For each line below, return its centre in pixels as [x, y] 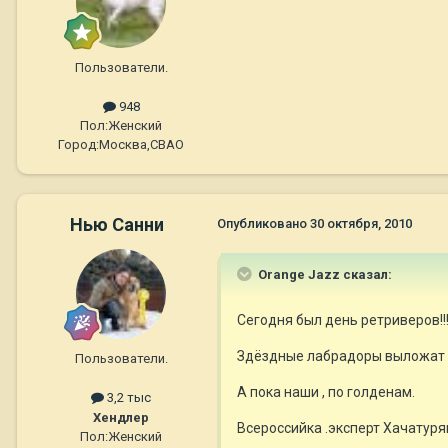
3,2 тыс [127, 398]
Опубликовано [263, 224]
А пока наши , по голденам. [326, 392]
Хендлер [121, 417]
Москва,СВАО [141, 145]
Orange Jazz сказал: [323, 275]
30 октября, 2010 [361, 224]
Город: [78, 145]
